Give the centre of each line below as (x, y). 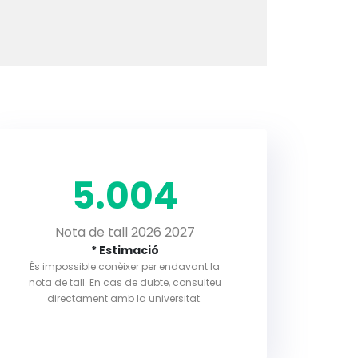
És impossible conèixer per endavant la (125, 267)
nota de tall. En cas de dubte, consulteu (125, 282)
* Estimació (125, 250)
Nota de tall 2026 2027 (125, 232)
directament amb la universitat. (125, 298)
